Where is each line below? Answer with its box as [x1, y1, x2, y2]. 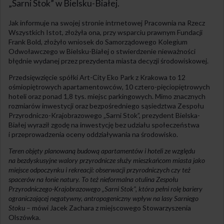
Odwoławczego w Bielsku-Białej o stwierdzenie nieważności [8, 47, 195, 56]
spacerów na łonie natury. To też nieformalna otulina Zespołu [8, 175, 178, 184]
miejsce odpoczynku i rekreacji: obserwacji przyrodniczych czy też [8, 165, 190, 174]
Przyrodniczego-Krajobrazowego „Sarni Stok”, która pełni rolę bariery [8, 184, 202, 193]
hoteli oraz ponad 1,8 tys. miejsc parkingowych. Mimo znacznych [8, 92, 205, 101]
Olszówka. [8, 213, 40, 222]
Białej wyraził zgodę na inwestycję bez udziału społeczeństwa [8, 120, 199, 129]
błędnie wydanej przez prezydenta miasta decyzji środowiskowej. [8, 56, 208, 65]
